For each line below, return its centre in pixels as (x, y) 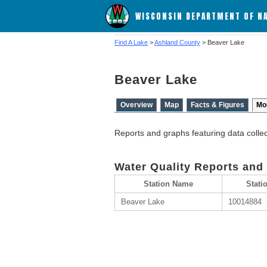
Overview (136, 105)
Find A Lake (131, 42)
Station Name (168, 184)
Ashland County (177, 42)
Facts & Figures (218, 105)
